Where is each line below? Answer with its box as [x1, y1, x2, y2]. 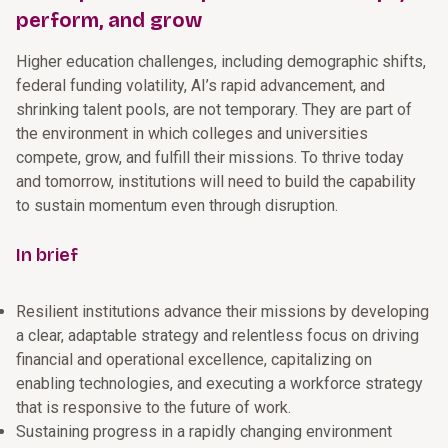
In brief [16, 244, 78, 266]
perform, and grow [16, 8, 202, 32]
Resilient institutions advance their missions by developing [16, 302, 429, 321]
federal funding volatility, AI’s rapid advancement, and [16, 76, 385, 95]
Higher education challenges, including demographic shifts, [16, 52, 426, 71]
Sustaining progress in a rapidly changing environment [16, 422, 392, 441]
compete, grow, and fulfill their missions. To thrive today [16, 148, 404, 167]
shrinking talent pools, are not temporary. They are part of [16, 100, 412, 119]
